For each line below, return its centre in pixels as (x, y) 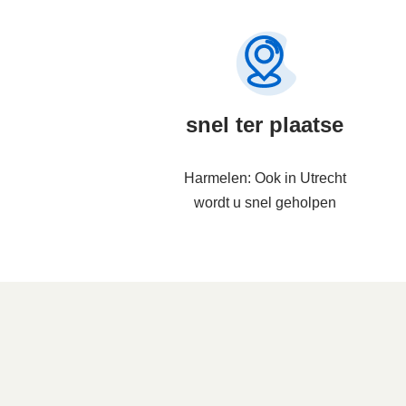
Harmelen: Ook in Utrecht (265, 179)
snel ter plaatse (265, 125)
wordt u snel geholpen (265, 203)
